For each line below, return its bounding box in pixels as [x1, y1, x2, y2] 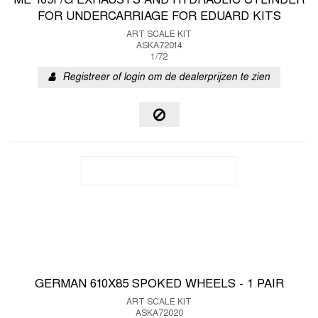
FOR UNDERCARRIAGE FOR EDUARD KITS [37, 11, 281, 23]
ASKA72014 [136, 42, 182, 50]
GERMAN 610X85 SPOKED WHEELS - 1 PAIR [34, 279, 284, 290]
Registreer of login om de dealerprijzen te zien [62, 73, 270, 82]
